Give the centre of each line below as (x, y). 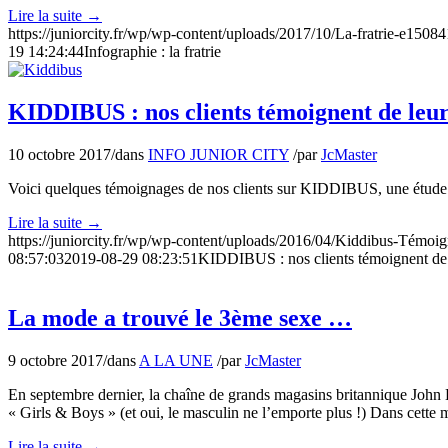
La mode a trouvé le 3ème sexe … (180, 318)
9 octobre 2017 (55, 361)
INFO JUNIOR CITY (218, 154)
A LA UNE (176, 361)
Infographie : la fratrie (152, 51)
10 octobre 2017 (59, 154)
